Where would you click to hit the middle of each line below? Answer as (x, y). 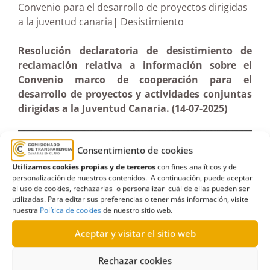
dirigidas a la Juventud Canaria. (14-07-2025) (123, 108)
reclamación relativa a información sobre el (135, 65)
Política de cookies (71, 210)
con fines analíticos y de (196, 166)
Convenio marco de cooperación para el (135, 80)
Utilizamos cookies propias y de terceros (84, 166)
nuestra (26, 210)
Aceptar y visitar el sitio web (135, 234)
